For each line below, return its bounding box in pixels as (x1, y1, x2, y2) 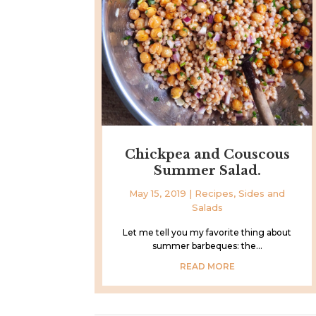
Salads (191, 201, 223, 213)
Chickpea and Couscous (124, 146, 290, 162)
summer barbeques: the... (152, 240, 262, 251)
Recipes (195, 187, 234, 199)
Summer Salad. (153, 162, 261, 178)
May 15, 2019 (129, 187, 187, 199)
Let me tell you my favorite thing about (123, 226, 292, 238)
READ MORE (179, 260, 235, 272)
